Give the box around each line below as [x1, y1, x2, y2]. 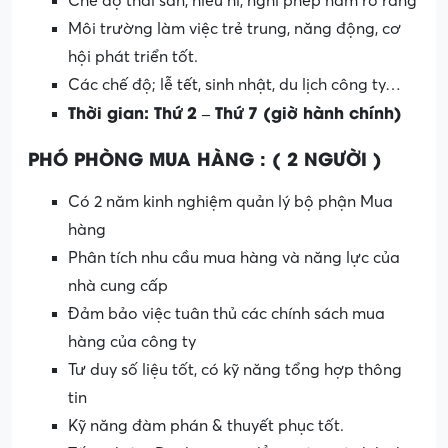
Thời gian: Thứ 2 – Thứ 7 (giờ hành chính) [68, 99, 402, 123]
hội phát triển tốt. [68, 47, 198, 66]
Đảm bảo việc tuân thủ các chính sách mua [68, 304, 385, 323]
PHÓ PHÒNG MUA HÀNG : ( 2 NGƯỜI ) [28, 143, 382, 171]
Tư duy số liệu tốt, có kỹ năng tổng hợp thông [68, 360, 402, 379]
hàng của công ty [68, 332, 196, 351]
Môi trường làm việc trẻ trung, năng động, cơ [68, 19, 401, 38]
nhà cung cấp [68, 276, 168, 295]
